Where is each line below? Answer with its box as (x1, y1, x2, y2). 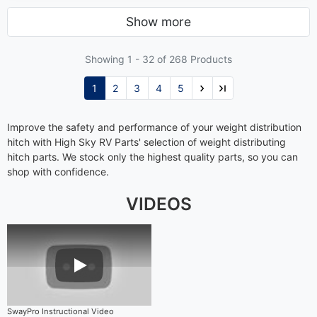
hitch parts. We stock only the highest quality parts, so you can (7, 151, 298, 163)
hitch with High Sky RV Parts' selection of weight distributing (7, 136, 286, 149)
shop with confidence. (7, 166, 112, 178)
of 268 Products (154, 53, 232, 66)
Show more (126, 14, 191, 30)
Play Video (79, 266, 128, 279)
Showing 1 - (85, 53, 142, 66)
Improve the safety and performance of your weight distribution (7, 121, 301, 134)
